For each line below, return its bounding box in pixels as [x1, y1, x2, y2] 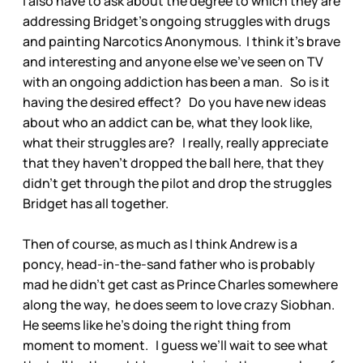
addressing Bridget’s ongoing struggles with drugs [23, 12, 330, 31]
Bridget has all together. [23, 194, 173, 213]
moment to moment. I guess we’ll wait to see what [23, 336, 328, 355]
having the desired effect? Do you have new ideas [23, 93, 326, 112]
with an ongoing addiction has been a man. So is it [23, 73, 330, 92]
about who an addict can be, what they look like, [23, 113, 313, 132]
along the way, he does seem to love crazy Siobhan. [23, 296, 340, 314]
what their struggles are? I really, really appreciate [23, 134, 328, 152]
